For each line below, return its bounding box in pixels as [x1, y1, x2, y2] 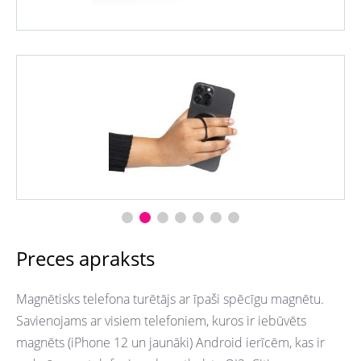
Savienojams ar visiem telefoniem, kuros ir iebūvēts [16, 312, 306, 330]
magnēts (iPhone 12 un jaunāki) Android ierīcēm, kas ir [16, 334, 325, 351]
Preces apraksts [16, 245, 155, 272]
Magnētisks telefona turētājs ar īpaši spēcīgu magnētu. [16, 290, 324, 308]
